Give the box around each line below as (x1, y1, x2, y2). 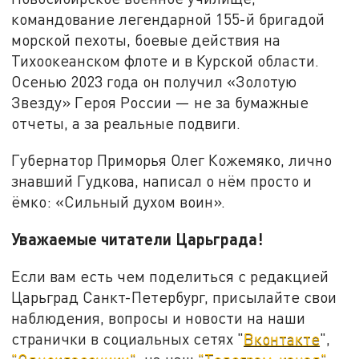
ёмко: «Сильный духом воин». (11, 192, 230, 212)
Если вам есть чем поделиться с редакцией (11, 266, 329, 285)
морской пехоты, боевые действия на (11, 30, 281, 50)
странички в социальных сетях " (11, 329, 244, 348)
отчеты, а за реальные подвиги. (11, 114, 241, 133)
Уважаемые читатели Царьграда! (11, 228, 264, 248)
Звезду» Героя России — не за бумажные (11, 93, 309, 112)
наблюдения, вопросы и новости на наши (11, 308, 306, 327)
